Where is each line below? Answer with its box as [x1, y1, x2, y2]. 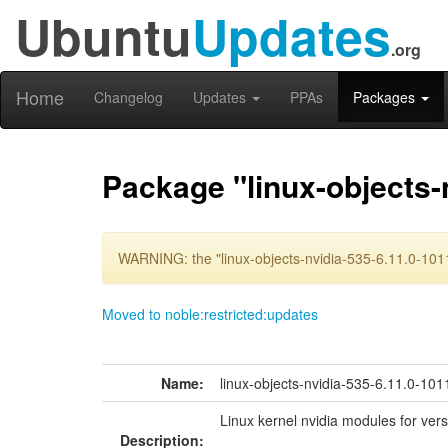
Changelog [94, 87, 163, 107]
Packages [353, 87, 419, 107]
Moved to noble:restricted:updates [102, 304, 318, 324]
